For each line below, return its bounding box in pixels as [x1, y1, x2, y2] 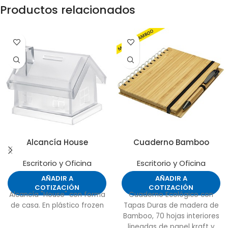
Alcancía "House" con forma [9, 190, 105, 200]
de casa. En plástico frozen [10, 201, 104, 211]
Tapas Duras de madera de [123, 201, 219, 211]
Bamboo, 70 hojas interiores [123, 211, 219, 221]
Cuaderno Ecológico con [129, 190, 213, 200]
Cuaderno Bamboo [133, 137, 209, 148]
